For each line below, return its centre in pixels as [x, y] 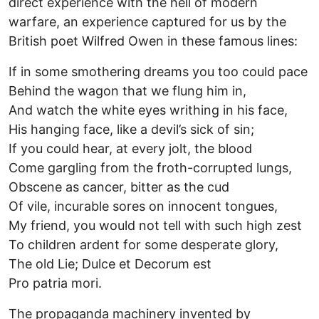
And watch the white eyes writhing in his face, [148, 110]
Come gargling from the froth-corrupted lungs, [150, 168]
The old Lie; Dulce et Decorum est [110, 264]
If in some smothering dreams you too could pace [158, 72]
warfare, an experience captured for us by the [147, 22]
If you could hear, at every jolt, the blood [130, 149]
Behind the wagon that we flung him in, [127, 91]
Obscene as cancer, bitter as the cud [119, 187]
